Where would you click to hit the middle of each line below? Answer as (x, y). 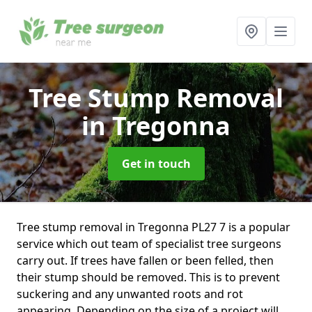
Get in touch (156, 164)
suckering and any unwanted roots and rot (130, 294)
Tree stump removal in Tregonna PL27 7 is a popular (154, 227)
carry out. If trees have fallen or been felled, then (145, 260)
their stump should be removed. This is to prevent (148, 277)
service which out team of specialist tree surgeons (149, 244)
